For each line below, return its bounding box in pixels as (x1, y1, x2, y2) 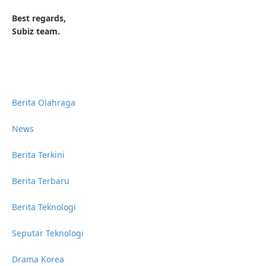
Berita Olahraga (12, 97, 75, 108)
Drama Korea (12, 254, 64, 265)
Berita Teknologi (12, 201, 76, 213)
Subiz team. (12, 26, 60, 37)
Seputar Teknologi (12, 227, 84, 239)
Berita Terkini (12, 149, 65, 160)
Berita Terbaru (12, 175, 69, 186)
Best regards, (12, 12, 66, 24)
